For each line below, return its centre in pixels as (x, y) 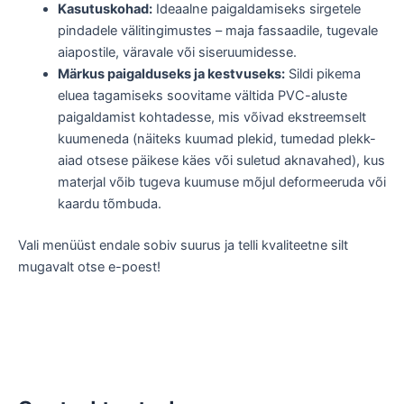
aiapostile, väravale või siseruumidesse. (177, 53)
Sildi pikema (322, 74)
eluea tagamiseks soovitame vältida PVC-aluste (202, 96)
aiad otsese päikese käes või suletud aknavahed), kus (221, 161)
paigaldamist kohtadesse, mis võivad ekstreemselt (211, 118)
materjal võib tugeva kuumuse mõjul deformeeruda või (221, 183)
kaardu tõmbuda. (109, 204)
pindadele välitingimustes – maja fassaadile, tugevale (217, 31)
